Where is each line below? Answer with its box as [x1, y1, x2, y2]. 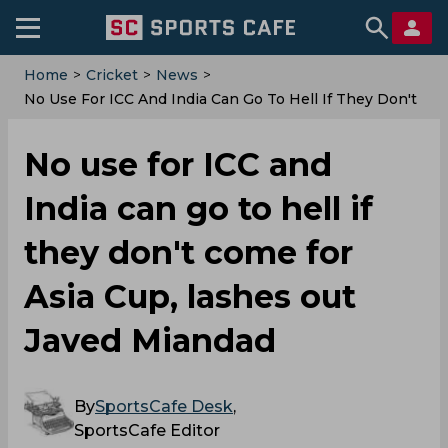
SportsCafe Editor [74, 421, 220, 440]
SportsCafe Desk [95, 397, 233, 416]
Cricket [86, 66, 138, 84]
